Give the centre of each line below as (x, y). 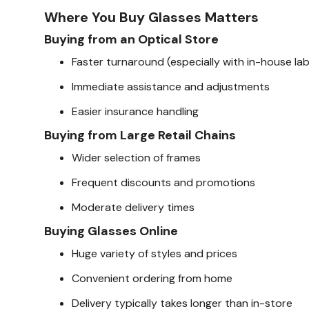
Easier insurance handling (135, 111)
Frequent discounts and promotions (163, 182)
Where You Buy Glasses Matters (151, 17)
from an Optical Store (152, 39)
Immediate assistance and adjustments (171, 86)
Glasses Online (131, 231)
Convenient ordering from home (152, 278)
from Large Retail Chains (160, 135)
